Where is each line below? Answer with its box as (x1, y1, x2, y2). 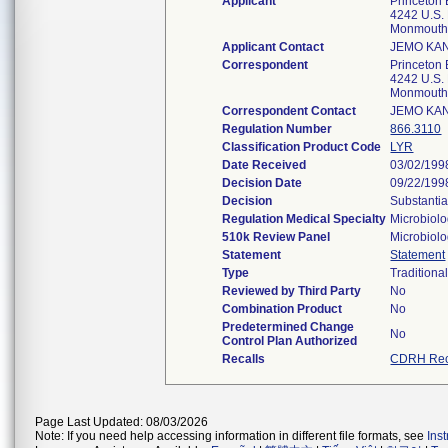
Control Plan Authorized (222, 334, 358, 348)
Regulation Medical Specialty (222, 212, 387, 226)
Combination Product (222, 302, 343, 316)
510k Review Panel (222, 230, 331, 244)
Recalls (222, 352, 266, 366)
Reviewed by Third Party (222, 284, 362, 298)
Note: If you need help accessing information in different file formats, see (35, 429, 427, 443)
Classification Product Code (222, 140, 382, 154)
